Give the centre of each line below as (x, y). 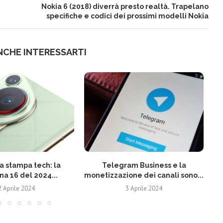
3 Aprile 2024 (144, 188)
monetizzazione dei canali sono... (144, 175)
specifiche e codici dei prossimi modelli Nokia (127, 16)
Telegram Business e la (144, 165)
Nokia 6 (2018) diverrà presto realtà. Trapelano (125, 6)
